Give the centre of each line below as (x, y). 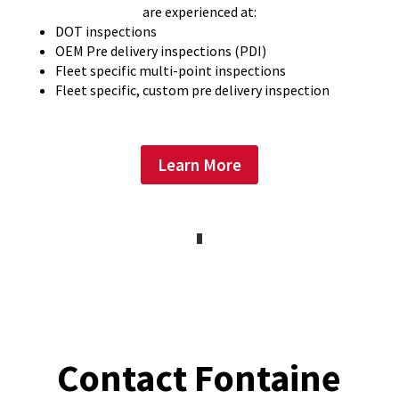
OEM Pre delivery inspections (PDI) (161, 51)
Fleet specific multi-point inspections (171, 71)
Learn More (199, 164)
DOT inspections (106, 32)
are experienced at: (199, 12)
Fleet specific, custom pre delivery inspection (193, 90)
